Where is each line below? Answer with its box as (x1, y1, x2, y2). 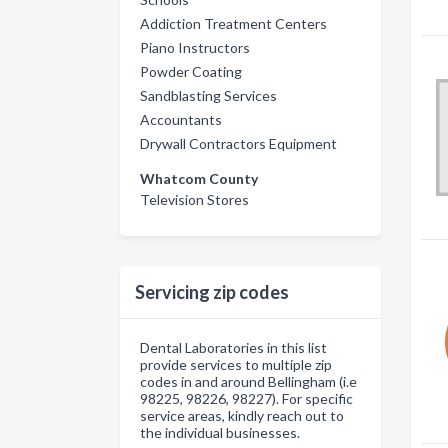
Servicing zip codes (135, 281, 289, 303)
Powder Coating (140, 63, 242, 80)
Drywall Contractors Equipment (140, 135, 337, 152)
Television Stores (140, 191, 249, 208)
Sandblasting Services (140, 87, 277, 104)
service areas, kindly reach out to (140, 407, 344, 424)
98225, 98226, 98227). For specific (140, 390, 353, 407)
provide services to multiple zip (140, 356, 332, 373)
